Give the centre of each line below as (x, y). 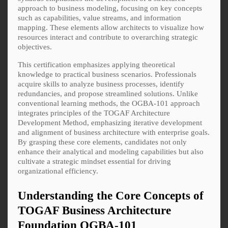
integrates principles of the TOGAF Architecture (94, 113)
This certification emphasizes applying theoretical (96, 64)
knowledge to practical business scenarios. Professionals (107, 74)
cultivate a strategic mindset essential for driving (94, 161)
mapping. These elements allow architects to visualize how (111, 27)
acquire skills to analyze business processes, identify (101, 84)
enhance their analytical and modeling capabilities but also (111, 151)
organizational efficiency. (58, 171)
